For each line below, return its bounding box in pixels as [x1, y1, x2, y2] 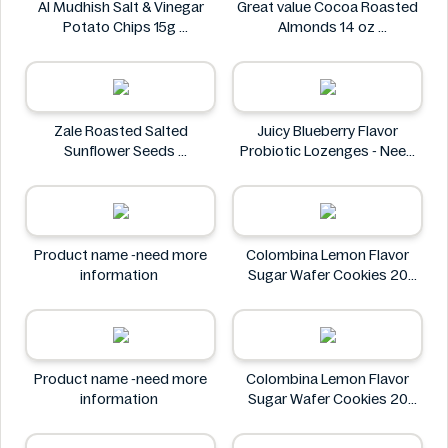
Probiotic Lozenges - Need [240, 143, 415, 159]
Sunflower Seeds [63, 143, 178, 159]
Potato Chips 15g [62, 19, 179, 35]
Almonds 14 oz [277, 19, 378, 35]
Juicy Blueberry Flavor [257, 123, 398, 139]
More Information [268, 163, 387, 179]
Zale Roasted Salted [53, 123, 188, 139]
